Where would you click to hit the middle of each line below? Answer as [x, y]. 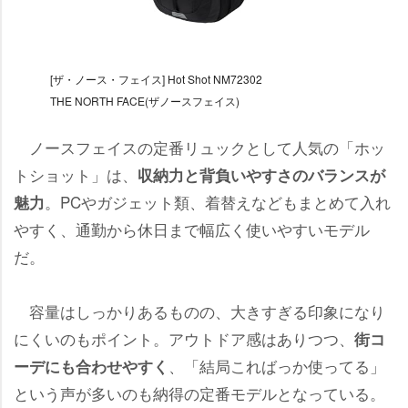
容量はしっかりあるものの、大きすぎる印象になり [199, 311]
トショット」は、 [76, 175]
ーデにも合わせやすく [91, 367]
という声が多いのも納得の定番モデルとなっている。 [199, 393]
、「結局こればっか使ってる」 [277, 366]
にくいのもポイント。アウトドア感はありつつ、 [184, 339]
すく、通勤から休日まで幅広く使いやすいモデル [192, 229]
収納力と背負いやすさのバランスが [261, 175]
